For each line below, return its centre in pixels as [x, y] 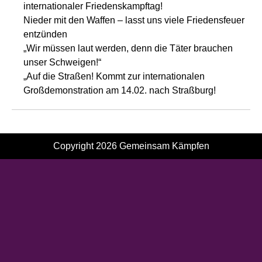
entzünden [45, 34]
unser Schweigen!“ [62, 62]
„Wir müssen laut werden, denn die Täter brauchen [128, 48]
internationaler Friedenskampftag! [93, 6]
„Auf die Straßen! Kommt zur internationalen [114, 76]
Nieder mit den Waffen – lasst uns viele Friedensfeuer [134, 20]
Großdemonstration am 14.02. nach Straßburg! [120, 90]
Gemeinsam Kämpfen [164, 146]
